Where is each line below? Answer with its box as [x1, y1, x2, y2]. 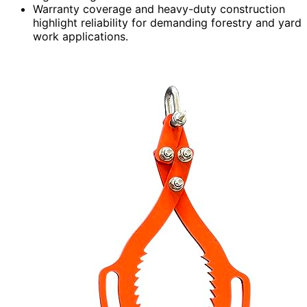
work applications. [33, 29, 128, 43]
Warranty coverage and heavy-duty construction [33, 1, 285, 16]
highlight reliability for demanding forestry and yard [33, 15, 302, 29]
